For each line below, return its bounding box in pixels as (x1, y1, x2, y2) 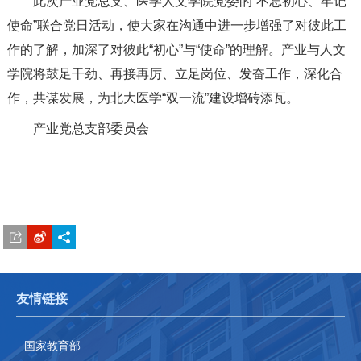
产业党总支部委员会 (32, 121, 149, 135)
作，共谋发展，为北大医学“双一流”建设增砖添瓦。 (6, 90, 299, 105)
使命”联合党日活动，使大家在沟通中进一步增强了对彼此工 (6, 18, 346, 32)
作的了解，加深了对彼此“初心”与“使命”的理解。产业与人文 (6, 42, 346, 56)
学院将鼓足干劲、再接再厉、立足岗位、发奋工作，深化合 (6, 66, 342, 81)
